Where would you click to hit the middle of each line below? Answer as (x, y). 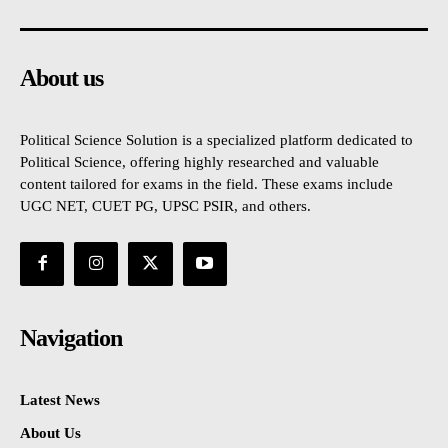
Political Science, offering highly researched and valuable (199, 161)
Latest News (60, 399)
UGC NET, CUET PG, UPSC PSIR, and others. (165, 205)
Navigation (71, 337)
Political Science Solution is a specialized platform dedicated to (216, 139)
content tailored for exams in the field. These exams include (206, 183)
